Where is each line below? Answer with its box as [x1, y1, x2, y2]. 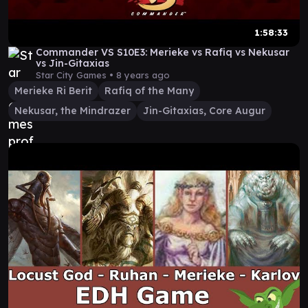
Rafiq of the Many [104, 85, 194, 97]
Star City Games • [36, 69, 116, 80]
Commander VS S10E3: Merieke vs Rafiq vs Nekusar [36, 46, 289, 58]
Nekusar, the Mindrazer [14, 104, 131, 117]
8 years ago [116, 69, 170, 80]
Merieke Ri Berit [14, 85, 92, 97]
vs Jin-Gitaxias [36, 57, 109, 69]
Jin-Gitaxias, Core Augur [143, 104, 265, 117]
